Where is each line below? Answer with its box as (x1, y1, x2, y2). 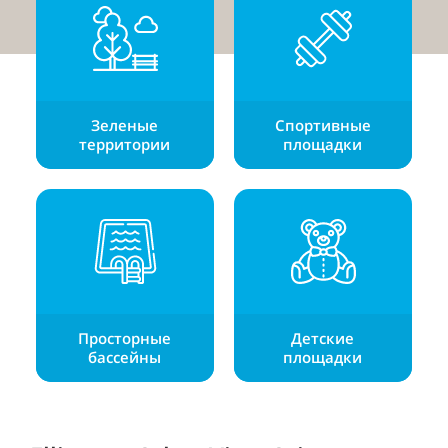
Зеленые (91, 115, 159, 135)
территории (79, 134, 171, 154)
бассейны (88, 347, 162, 367)
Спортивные (274, 115, 371, 135)
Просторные (78, 328, 172, 348)
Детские (291, 328, 355, 348)
